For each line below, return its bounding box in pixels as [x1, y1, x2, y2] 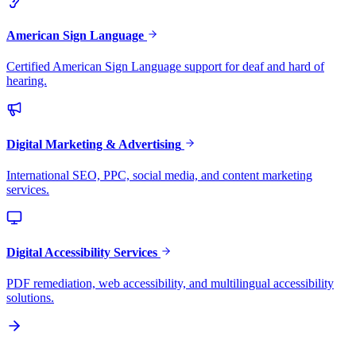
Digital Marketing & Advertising [6, 137, 181, 151]
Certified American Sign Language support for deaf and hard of [6, 60, 324, 74]
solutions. [6, 291, 54, 305]
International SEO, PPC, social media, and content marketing [6, 168, 312, 182]
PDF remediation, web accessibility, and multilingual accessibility [6, 277, 334, 291]
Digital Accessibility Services [6, 246, 157, 260]
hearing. [6, 74, 47, 88]
